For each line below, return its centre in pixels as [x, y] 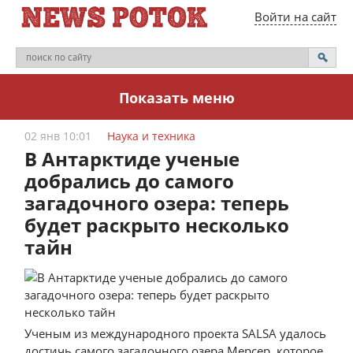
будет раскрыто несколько [157, 225]
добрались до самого [130, 181]
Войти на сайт [295, 17]
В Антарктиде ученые [132, 159]
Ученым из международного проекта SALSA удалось [176, 333]
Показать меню [176, 98]
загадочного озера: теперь [157, 203]
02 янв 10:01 [58, 136]
